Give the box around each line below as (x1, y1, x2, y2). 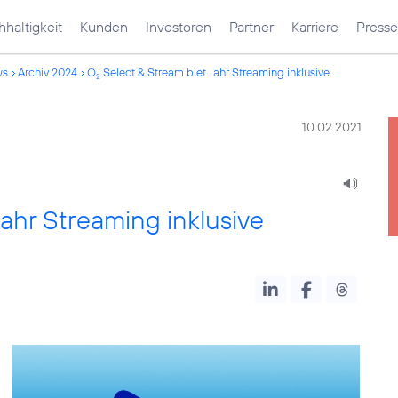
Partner (229, 18, 274, 36)
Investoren (146, 18, 211, 36)
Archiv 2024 (18, 65, 77, 79)
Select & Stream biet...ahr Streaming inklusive (100, 65, 330, 79)
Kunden (80, 18, 128, 36)
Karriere (291, 18, 338, 36)
